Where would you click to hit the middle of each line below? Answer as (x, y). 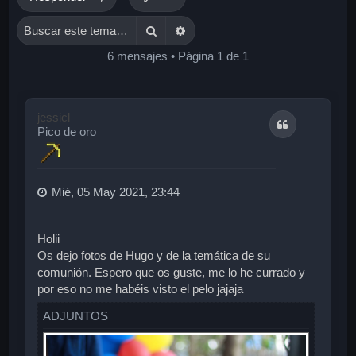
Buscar (176, 29)
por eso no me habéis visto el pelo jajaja (141, 288)
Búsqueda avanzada (240, 29)
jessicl (54, 117)
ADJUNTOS (76, 315)
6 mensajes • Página (162, 56)
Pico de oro (67, 131)
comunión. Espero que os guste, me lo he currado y (172, 272)
